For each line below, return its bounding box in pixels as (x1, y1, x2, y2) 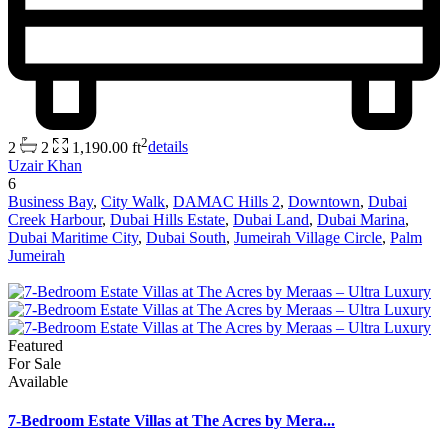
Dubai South (146, 228, 226, 246)
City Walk (101, 192, 165, 210)
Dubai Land (233, 210, 309, 228)
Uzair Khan (8, 156, 82, 174)
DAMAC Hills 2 (173, 192, 280, 210)
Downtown (288, 192, 360, 210)
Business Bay (8, 192, 93, 210)
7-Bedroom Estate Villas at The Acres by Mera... (8, 411, 335, 429)
